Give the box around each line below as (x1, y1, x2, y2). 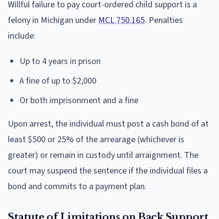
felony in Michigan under (8, 14, 98, 26)
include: (8, 29, 36, 42)
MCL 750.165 (98, 14, 145, 26)
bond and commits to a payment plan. (8, 180, 147, 193)
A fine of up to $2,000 (20, 74, 96, 87)
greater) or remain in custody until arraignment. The (8, 149, 198, 161)
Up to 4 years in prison (20, 55, 101, 67)
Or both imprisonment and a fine (20, 94, 138, 107)
